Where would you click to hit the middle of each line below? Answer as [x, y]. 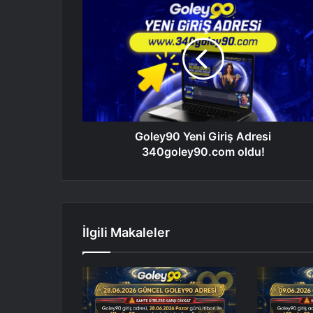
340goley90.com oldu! [203, 152]
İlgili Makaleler [126, 233]
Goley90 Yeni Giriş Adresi [203, 137]
